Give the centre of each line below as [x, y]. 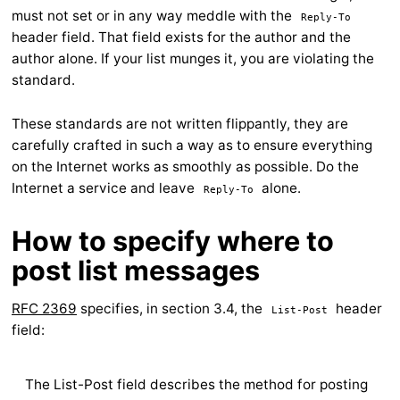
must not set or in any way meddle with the [154, 15]
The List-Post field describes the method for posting [197, 385]
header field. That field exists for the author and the [181, 37]
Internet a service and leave [105, 187]
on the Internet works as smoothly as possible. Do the [185, 166]
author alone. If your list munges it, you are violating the [193, 58]
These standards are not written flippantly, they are [180, 123]
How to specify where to [173, 240]
